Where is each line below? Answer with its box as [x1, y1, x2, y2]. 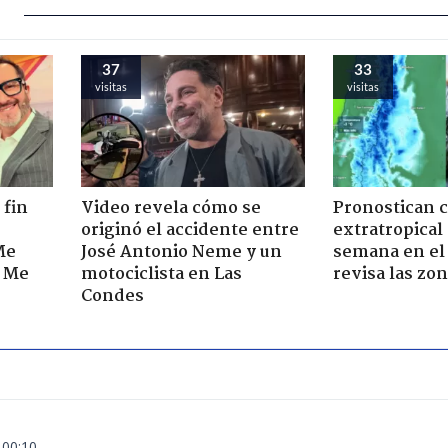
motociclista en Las [80, 260, 242, 288]
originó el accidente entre [80, 216, 299, 244]
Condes [80, 282, 144, 310]
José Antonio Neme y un [80, 238, 282, 266]
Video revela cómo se [80, 194, 261, 222]
